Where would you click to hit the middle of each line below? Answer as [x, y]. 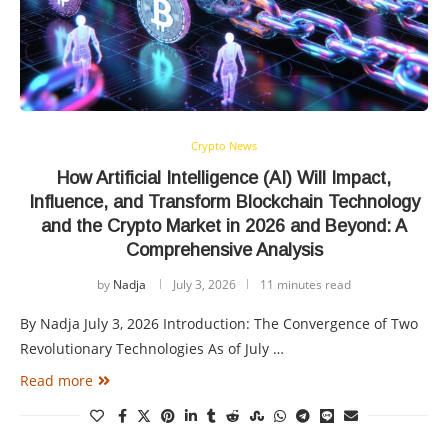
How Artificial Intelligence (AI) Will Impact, [224, 178]
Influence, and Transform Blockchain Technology [224, 202]
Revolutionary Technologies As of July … [152, 349]
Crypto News [224, 146]
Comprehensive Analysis [224, 250]
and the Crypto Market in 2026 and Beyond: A [224, 226]
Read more [56, 381]
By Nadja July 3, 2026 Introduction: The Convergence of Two [219, 324]
